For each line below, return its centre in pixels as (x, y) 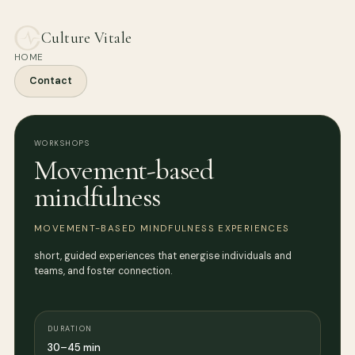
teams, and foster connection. (103, 271)
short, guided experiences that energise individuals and (163, 256)
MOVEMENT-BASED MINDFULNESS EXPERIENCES (162, 229)
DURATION (70, 329)
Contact (51, 81)
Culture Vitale (87, 38)
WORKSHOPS (62, 144)
